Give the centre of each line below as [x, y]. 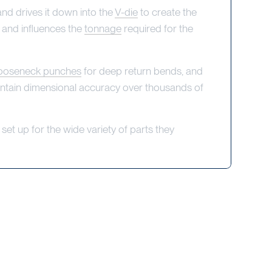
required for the [157, 28]
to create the [167, 12]
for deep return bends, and [142, 70]
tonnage [103, 28]
